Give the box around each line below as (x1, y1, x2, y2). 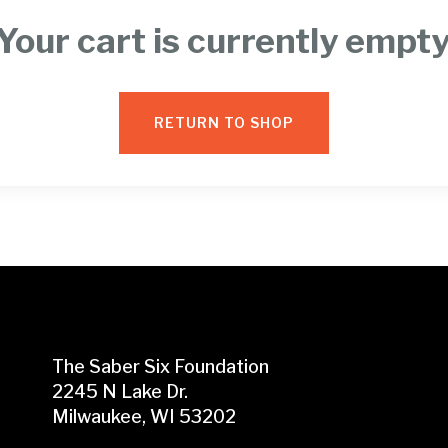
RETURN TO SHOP (154, 114, 294, 131)
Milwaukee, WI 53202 (51, 406, 236, 427)
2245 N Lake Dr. (51, 381, 188, 402)
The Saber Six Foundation (51, 356, 269, 377)
